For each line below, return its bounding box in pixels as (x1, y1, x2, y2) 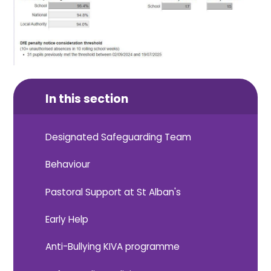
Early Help (45, 213, 89, 226)
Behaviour (45, 158, 91, 171)
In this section (45, 90, 129, 107)
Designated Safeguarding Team (45, 130, 192, 143)
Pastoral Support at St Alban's (45, 185, 181, 198)
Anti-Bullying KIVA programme (45, 240, 180, 253)
